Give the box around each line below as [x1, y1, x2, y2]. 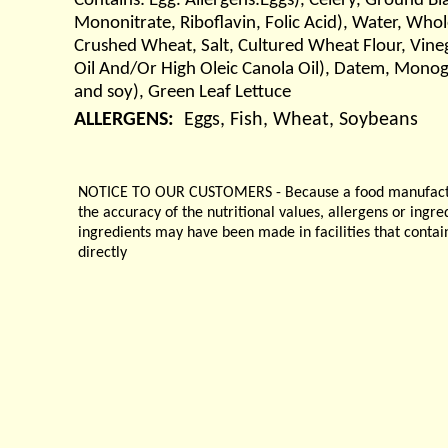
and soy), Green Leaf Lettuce [74, 83, 291, 102]
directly [78, 245, 127, 261]
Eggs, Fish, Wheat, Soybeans [184, 110, 418, 130]
